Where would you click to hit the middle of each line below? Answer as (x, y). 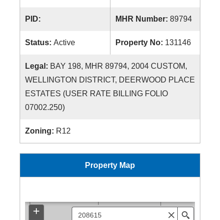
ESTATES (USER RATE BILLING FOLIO (96, 94)
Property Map (110, 165)
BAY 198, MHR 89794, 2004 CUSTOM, (119, 66)
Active (64, 42)
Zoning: (41, 131)
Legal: (38, 66)
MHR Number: (143, 19)
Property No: (140, 42)
